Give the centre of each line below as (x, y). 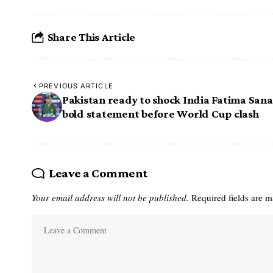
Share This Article (91, 37)
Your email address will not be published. (110, 198)
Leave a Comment (98, 173)
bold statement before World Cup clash (161, 114)
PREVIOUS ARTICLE (76, 86)
